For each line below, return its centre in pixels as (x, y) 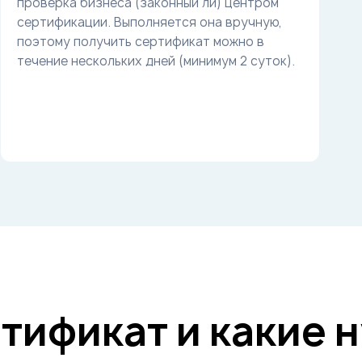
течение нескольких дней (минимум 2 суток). (156, 61)
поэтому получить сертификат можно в (140, 42)
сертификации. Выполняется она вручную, (149, 22)
